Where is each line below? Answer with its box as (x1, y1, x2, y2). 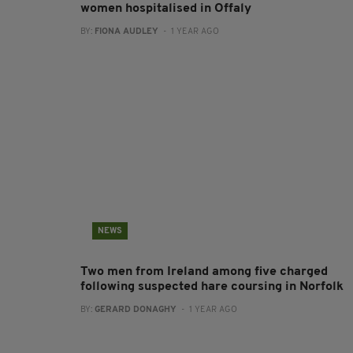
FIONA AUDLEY (95, 28, 158, 36)
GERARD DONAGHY (95, 306, 176, 314)
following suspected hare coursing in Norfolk (80, 281, 344, 293)
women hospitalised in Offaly (80, 2, 251, 15)
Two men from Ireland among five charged (80, 266, 328, 278)
